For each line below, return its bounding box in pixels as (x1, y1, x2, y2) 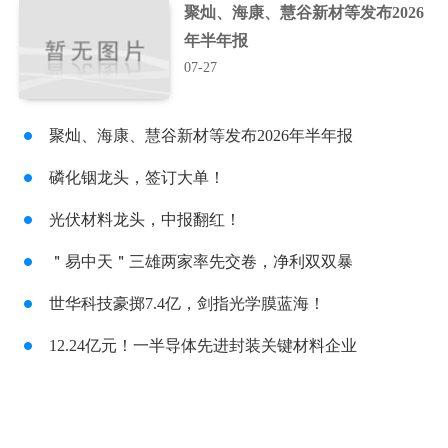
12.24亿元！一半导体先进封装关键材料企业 (49, 337, 357, 354)
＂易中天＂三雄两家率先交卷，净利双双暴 (49, 253, 353, 270)
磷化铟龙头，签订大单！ (49, 169, 225, 186)
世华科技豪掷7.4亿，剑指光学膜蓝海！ (49, 295, 325, 312)
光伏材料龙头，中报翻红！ (49, 211, 241, 228)
